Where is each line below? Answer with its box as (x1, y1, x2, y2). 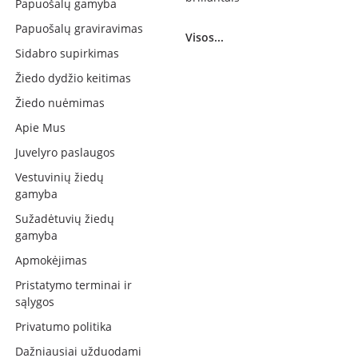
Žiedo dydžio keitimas (15, 70, 132, 86)
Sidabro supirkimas (15, 46, 120, 61)
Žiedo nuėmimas (15, 95, 105, 110)
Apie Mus (15, 120, 66, 135)
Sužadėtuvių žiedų (15, 211, 115, 226)
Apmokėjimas (15, 253, 88, 268)
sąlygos (15, 294, 55, 309)
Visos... (185, 30, 224, 45)
